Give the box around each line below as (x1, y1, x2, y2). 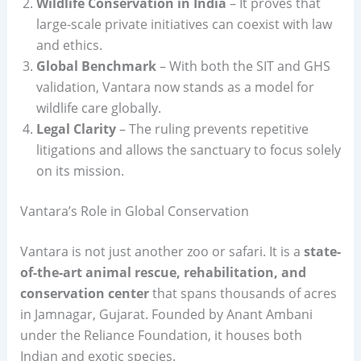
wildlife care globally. (35, 99, 161, 118)
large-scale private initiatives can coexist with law (35, 15, 332, 34)
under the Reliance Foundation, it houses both (19, 326, 302, 345)
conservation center (19, 284, 149, 303)
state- (303, 243, 341, 261)
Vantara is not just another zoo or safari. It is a (19, 243, 304, 261)
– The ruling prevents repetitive (115, 120, 309, 139)
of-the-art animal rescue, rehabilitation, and (19, 263, 306, 282)
